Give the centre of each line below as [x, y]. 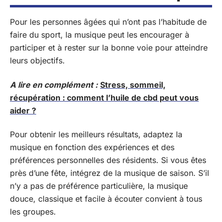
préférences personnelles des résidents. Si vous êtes [108, 160]
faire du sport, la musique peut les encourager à [100, 35]
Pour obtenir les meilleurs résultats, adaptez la [96, 134]
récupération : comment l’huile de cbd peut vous [104, 97]
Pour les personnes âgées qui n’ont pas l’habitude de [108, 22]
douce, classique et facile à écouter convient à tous [106, 199]
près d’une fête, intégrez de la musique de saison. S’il [110, 173]
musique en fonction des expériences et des [92, 147]
